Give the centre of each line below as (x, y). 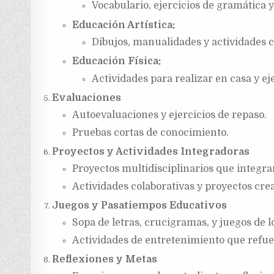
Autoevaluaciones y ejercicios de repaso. (169, 115)
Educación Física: (116, 61)
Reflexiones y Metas (105, 260)
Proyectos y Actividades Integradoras (151, 152)
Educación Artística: (123, 25)
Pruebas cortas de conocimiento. (150, 132)
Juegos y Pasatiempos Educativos (140, 206)
